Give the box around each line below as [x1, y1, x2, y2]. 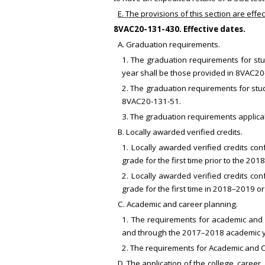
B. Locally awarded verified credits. [117, 127, 243, 138]
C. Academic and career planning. [117, 199, 238, 210]
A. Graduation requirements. [117, 39, 220, 50]
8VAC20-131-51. [122, 96, 182, 107]
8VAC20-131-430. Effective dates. [114, 24, 245, 35]
